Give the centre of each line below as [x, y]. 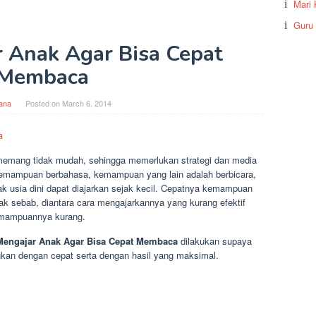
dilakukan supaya [216, 241]
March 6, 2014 [86, 103]
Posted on [43, 103]
